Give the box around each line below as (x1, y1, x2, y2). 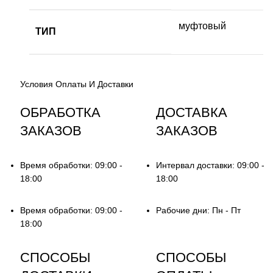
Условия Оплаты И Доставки (20, 79, 134, 89)
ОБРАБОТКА (20, 104, 101, 120)
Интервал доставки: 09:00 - (155, 160, 264, 170)
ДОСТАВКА (155, 104, 227, 120)
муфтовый (179, 20, 227, 31)
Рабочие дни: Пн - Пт (155, 205, 241, 215)
